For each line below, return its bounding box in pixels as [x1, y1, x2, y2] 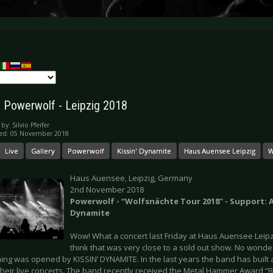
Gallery [31, 146, 55, 156]
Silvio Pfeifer [12, 121, 49, 130]
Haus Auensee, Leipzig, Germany [70, 172, 193, 184]
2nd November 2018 [70, 184, 144, 196]
